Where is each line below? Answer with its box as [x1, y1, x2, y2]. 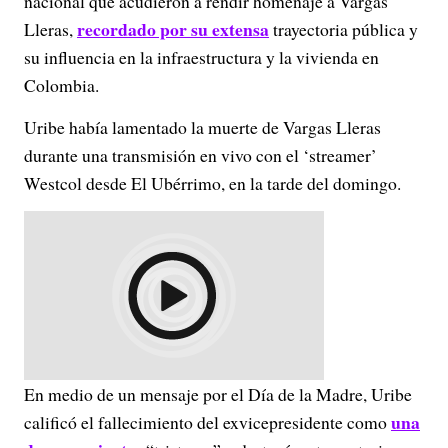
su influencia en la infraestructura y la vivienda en [24, 45, 379, 69]
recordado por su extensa [77, 16, 269, 42]
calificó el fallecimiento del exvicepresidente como [24, 410, 391, 434]
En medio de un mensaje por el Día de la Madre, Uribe [24, 382, 412, 406]
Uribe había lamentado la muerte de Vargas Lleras [24, 115, 381, 139]
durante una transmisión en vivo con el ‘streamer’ [24, 143, 377, 167]
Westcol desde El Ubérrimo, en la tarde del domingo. [24, 171, 401, 195]
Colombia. [24, 73, 99, 97]
